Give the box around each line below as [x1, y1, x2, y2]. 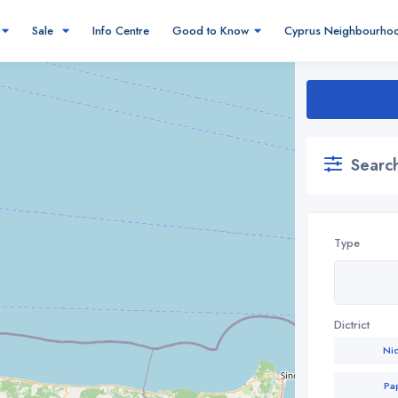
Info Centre [92, 22, 149, 39]
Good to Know [172, 22, 249, 39]
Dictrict [333, 316, 370, 333]
